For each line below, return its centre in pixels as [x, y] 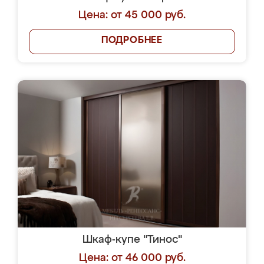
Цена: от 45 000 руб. [132, 15]
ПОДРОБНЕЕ [132, 41]
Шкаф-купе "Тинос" [132, 240]
